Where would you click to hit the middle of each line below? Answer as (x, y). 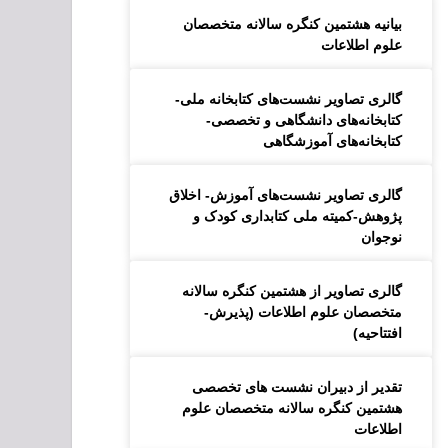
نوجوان (382, 237)
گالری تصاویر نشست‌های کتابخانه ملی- (289, 99)
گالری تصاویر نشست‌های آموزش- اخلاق (286, 195)
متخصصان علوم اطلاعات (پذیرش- (303, 312)
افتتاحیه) (378, 333)
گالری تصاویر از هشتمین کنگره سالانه (292, 291)
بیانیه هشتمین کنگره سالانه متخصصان (293, 24)
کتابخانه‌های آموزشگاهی (333, 141)
